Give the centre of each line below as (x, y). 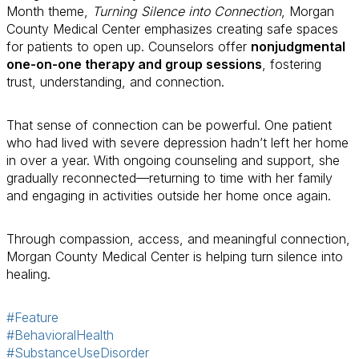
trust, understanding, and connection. (115, 82)
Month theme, (49, 11)
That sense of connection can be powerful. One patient (169, 125)
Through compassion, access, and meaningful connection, (178, 239)
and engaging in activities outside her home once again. (169, 196)
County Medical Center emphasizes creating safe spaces (172, 29)
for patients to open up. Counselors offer (129, 46)
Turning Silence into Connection (187, 11)
